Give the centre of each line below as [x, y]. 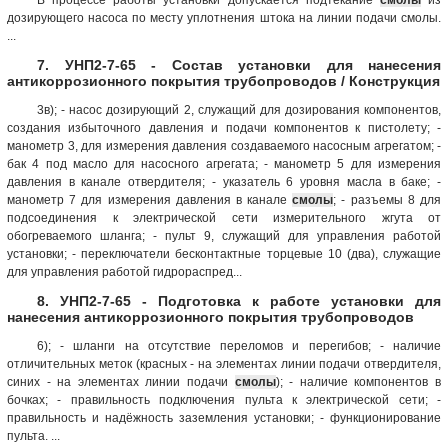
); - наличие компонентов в [358, 381]
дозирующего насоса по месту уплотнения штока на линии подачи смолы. [224, 17]
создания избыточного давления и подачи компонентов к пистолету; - [224, 127]
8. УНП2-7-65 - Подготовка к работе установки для [239, 300]
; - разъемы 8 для [387, 199]
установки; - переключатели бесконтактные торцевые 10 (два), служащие [224, 253]
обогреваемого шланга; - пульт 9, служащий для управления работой [224, 235]
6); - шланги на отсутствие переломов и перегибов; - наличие [239, 345]
